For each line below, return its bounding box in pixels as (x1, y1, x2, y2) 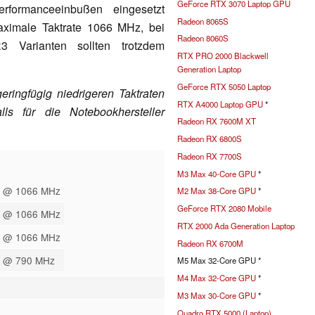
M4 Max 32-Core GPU (177, 272, 256, 284)
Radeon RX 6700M (177, 237, 243, 249)
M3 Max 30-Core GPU (177, 289, 256, 301)
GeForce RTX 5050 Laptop (177, 80, 271, 92)
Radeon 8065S (177, 15, 229, 27)
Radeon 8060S (177, 32, 229, 44)
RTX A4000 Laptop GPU (177, 98, 263, 110)
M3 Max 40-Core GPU (177, 167, 256, 179)
